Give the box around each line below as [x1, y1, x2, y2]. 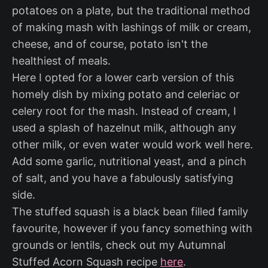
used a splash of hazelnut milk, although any [12, 121, 236, 135]
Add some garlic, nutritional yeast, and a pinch [12, 155, 246, 168]
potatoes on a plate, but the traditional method [12, 4, 250, 17]
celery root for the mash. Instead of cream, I [12, 105, 236, 118]
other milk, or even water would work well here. [12, 138, 253, 151]
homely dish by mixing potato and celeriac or [12, 88, 240, 101]
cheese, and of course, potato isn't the [12, 38, 208, 51]
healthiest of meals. [12, 54, 111, 68]
